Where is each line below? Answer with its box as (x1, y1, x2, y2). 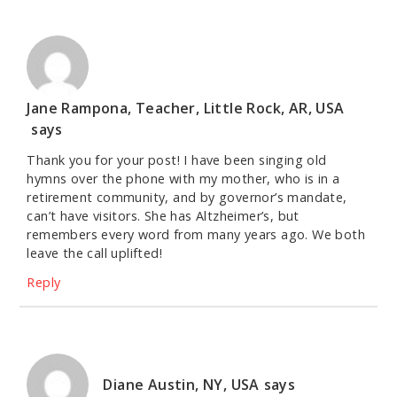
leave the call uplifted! (27, 245, 162, 262)
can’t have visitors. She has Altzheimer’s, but (27, 207, 300, 225)
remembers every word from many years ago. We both (27, 226, 365, 244)
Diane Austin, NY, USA (103, 375, 260, 395)
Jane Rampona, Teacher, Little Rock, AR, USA (27, 98, 345, 119)
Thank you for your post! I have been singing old (27, 152, 327, 169)
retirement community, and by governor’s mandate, (27, 189, 347, 206)
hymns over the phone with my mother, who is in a (27, 170, 340, 188)
